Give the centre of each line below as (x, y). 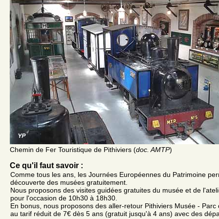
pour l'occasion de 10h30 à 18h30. (64, 198)
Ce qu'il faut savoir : (46, 166)
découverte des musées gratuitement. (69, 183)
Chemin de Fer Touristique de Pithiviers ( (73, 150)
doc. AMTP (153, 150)
